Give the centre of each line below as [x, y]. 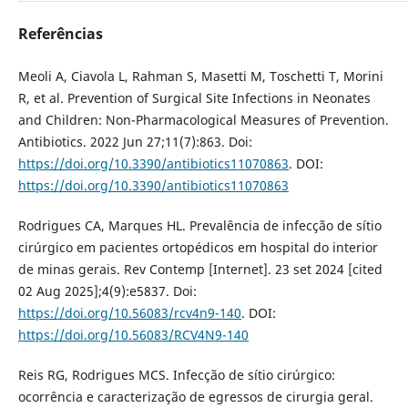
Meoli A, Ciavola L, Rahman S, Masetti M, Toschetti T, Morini [200, 76]
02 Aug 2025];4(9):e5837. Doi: [107, 291]
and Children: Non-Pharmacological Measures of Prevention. [203, 120]
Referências [60, 34]
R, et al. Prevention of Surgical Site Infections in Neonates [194, 98]
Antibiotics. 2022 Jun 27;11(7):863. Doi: [135, 142]
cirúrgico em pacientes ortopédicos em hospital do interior [198, 248]
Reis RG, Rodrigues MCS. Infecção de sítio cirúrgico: [176, 375]
